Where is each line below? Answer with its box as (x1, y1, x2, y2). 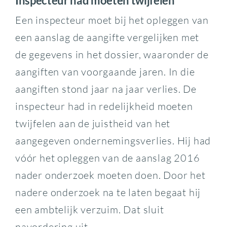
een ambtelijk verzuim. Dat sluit (15, 203, 164, 216)
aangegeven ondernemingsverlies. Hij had (15, 134, 211, 147)
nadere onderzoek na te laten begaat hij (15, 185, 201, 199)
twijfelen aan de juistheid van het (15, 117, 171, 130)
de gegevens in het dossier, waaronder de (15, 48, 209, 61)
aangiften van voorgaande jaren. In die (15, 65, 195, 78)
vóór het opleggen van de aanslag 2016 (15, 151, 200, 164)
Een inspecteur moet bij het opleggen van (15, 13, 209, 26)
